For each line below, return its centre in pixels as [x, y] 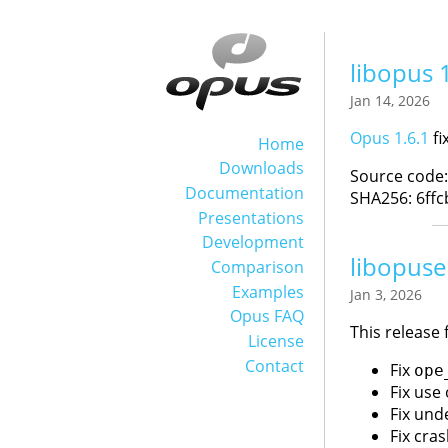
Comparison [257, 267]
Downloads [261, 168]
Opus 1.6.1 [389, 138]
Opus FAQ [266, 316]
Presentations [250, 217]
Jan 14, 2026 [389, 100]
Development [252, 242]
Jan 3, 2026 [385, 294]
